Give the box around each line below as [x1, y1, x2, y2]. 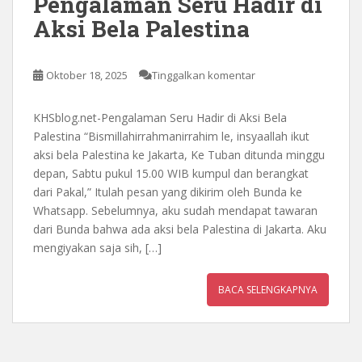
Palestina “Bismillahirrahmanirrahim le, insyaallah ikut [33, 128, 309, 145]
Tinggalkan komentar [152, 68, 255, 83]
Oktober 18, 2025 [46, 68, 128, 83]
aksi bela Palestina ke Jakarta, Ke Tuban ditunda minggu [33, 147, 325, 163]
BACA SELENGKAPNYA [218, 283, 318, 297]
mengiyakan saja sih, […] [33, 240, 162, 256]
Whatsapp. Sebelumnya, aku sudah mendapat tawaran [33, 203, 318, 219]
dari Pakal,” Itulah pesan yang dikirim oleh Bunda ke [33, 184, 302, 200]
